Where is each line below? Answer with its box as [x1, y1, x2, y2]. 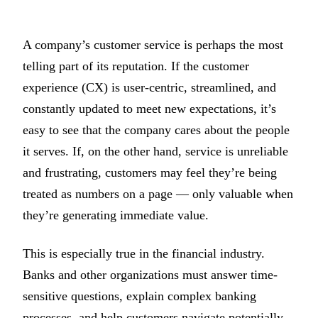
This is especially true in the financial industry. [23, 246, 265, 261]
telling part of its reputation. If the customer [23, 59, 249, 73]
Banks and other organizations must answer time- [23, 268, 278, 283]
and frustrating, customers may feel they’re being [23, 165, 277, 180]
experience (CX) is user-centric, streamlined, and [23, 80, 276, 94]
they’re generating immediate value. [23, 208, 209, 222]
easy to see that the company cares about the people [23, 123, 290, 137]
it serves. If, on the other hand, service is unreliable [23, 144, 288, 158]
